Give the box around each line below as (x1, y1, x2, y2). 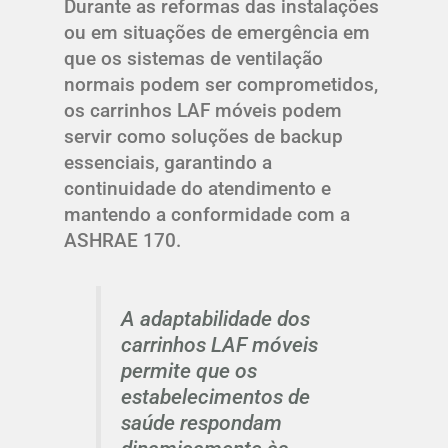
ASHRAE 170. (64, 229, 181, 253)
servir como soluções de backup (64, 125, 343, 149)
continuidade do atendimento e (64, 177, 331, 201)
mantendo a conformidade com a (64, 203, 350, 227)
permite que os (120, 357, 257, 383)
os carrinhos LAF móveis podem (64, 99, 342, 123)
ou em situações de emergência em (64, 21, 370, 45)
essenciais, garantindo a (64, 151, 272, 175)
